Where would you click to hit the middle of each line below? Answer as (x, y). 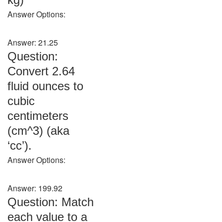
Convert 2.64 (41, 71)
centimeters (38, 116)
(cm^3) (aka (38, 131)
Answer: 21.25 (33, 42)
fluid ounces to (45, 86)
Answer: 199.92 (35, 188)
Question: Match (51, 202)
